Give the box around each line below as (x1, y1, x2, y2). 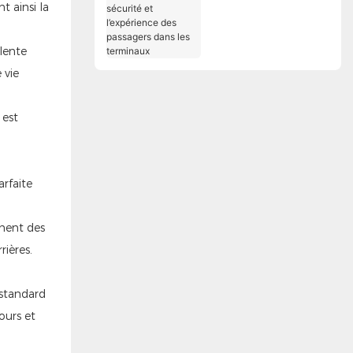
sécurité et (212, 17, 267, 31)
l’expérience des (212, 33, 296, 47)
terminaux (212, 66, 264, 80)
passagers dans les (212, 50, 312, 64)
